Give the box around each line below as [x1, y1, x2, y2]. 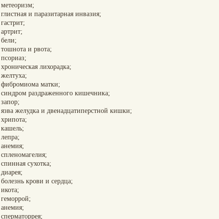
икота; [1, 186, 19, 194]
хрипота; [1, 116, 27, 123]
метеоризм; [1, 1, 34, 9]
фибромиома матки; [1, 81, 60, 88]
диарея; [1, 169, 22, 176]
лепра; [1, 133, 20, 141]
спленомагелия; [1, 151, 47, 158]
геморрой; [1, 195, 31, 202]
